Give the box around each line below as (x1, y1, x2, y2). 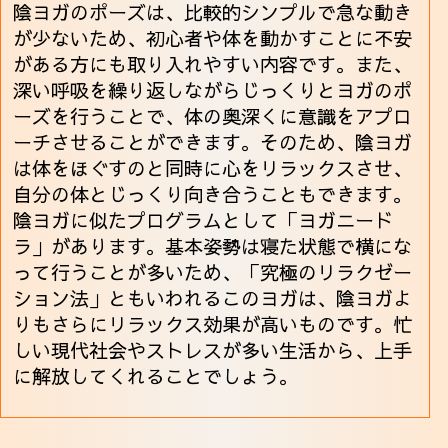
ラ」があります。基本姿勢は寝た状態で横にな (13, 233, 413, 260)
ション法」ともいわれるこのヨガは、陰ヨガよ (13, 285, 413, 312)
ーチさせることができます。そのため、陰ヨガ (13, 129, 413, 156)
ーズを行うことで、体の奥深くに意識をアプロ (13, 103, 413, 130)
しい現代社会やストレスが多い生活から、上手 (13, 337, 413, 364)
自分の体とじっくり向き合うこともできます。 (13, 181, 413, 208)
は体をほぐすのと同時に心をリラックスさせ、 (13, 155, 413, 182)
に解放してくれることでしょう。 (13, 363, 299, 390)
